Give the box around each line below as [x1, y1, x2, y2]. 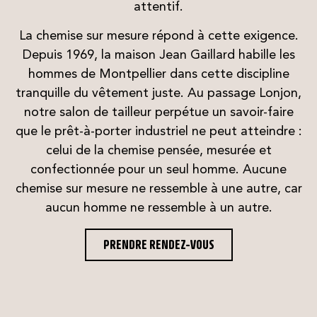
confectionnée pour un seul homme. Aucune [30, 163, 287, 177]
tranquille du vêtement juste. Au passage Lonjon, [16, 87, 301, 100]
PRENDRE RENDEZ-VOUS [103, 236, 214, 252]
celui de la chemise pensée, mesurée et [45, 144, 272, 158]
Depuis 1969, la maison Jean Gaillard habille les [22, 49, 295, 62]
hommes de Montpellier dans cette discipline [28, 68, 289, 81]
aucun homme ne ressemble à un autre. [45, 202, 272, 215]
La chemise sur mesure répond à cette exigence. [18, 30, 299, 43]
